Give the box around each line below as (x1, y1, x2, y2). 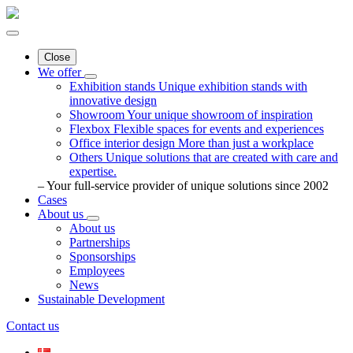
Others (69, 150, 102, 164)
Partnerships (69, 236, 130, 249)
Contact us (6, 319, 59, 333)
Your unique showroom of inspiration (127, 108, 313, 121)
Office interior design (69, 136, 175, 150)
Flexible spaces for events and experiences (113, 122, 324, 136)
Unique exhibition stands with (158, 80, 307, 93)
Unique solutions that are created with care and (106, 150, 338, 164)
